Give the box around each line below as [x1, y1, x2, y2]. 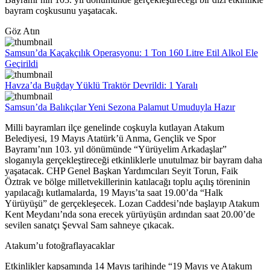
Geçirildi [5, 58, 38, 69]
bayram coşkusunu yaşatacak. [5, 5, 118, 16]
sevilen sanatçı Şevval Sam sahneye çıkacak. [5, 220, 174, 231]
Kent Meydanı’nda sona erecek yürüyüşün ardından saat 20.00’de [5, 209, 255, 220]
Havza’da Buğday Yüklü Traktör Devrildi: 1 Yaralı [5, 80, 198, 91]
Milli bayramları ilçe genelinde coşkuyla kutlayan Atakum [5, 122, 224, 133]
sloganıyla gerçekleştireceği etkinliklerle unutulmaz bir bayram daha [5, 155, 262, 166]
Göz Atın [5, 26, 40, 37]
